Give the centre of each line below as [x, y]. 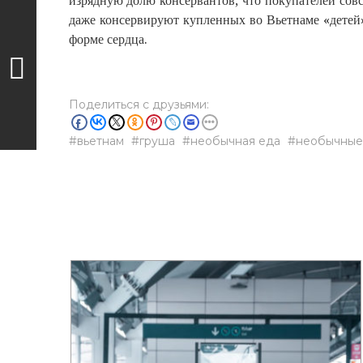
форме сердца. [108, 39]
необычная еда [235, 141]
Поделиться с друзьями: [139, 105]
